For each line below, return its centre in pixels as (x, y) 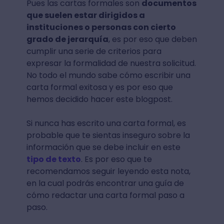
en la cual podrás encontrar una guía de (105, 183)
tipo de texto (53, 159)
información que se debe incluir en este (103, 147)
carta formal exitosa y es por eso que (99, 87)
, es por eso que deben (152, 39)
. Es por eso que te (116, 159)
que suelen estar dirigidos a (85, 15)
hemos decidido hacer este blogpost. (100, 99)
